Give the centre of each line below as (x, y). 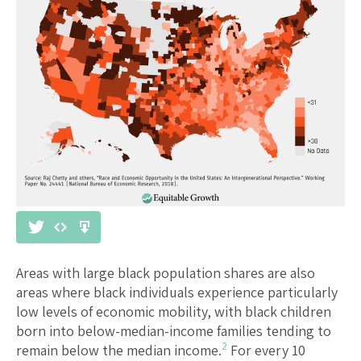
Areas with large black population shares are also (166, 273)
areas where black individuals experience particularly (177, 293)
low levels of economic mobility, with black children (174, 312)
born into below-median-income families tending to (174, 331)
